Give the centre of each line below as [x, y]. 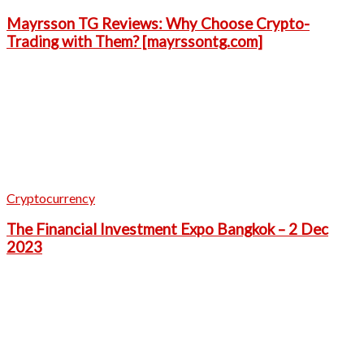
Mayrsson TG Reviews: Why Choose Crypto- [158, 24]
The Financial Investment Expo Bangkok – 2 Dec [167, 230]
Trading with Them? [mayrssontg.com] [134, 41]
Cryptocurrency [51, 197]
